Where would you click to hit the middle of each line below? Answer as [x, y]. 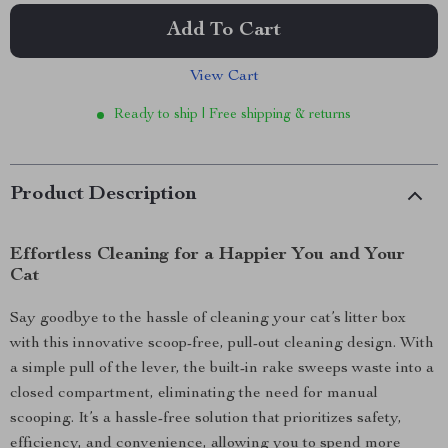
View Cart [224, 77]
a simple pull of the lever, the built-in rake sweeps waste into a [222, 369]
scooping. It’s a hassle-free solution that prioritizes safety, [206, 419]
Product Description [103, 195]
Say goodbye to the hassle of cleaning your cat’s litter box [208, 319]
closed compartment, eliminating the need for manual [194, 394]
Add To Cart [224, 31]
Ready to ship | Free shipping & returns [232, 115]
